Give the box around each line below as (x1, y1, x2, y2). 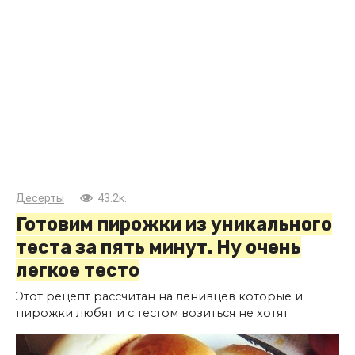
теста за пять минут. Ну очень (16, 235, 301, 258)
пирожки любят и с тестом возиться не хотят (16, 305, 288, 320)
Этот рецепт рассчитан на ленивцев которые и (16, 288, 303, 303)
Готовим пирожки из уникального (16, 212, 332, 235)
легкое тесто (16, 258, 139, 281)
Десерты (16, 191, 64, 205)
